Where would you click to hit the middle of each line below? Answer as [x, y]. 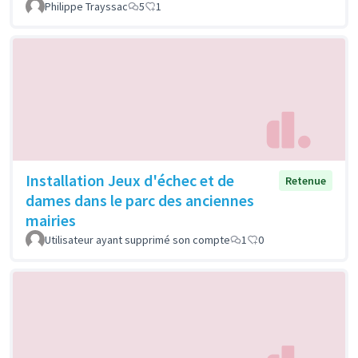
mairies [51, 221]
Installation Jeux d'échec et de [130, 181]
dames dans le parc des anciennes [140, 201]
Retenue [306, 181]
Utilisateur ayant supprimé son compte [137, 240]
